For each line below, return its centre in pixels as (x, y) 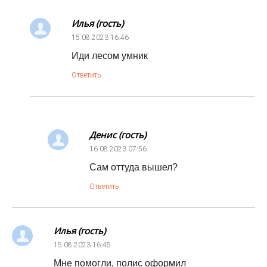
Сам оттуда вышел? (133, 167)
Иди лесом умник (110, 56)
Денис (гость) (118, 135)
